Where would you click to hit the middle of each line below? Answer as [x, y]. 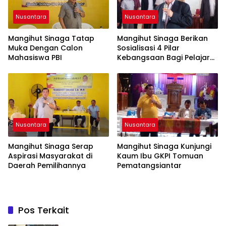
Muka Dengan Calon [45, 48]
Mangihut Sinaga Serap [51, 146]
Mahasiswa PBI [35, 57]
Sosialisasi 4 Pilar [148, 48]
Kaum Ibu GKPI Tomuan [160, 156]
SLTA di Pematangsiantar [163, 67]
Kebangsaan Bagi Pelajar [163, 57]
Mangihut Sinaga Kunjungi [164, 146]
